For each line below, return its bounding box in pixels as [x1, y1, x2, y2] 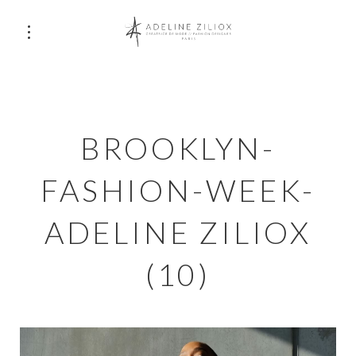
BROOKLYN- [80, 130, 276, 166]
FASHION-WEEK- [41, 172, 315, 208]
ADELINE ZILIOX [44, 214, 312, 250]
